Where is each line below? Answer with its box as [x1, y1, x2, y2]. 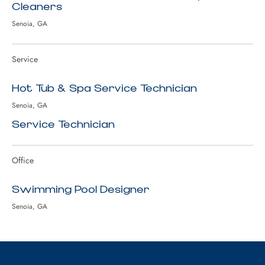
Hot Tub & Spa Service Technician [12, 81, 197, 96]
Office [12, 154, 34, 166]
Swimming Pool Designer [12, 182, 150, 197]
